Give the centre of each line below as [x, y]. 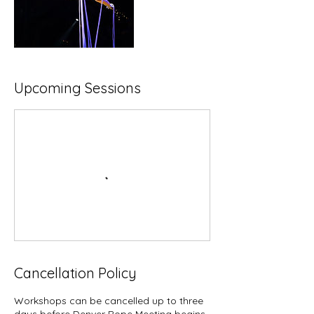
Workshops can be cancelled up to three [109, 301]
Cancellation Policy [75, 273]
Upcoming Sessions [77, 88]
